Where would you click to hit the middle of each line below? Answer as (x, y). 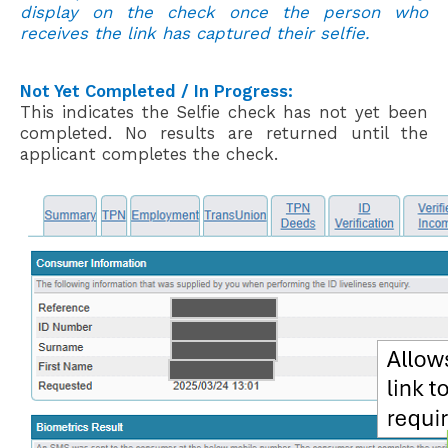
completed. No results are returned (185, 133)
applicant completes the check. (152, 154)
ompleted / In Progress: (194, 91)
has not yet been (355, 112)
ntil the (395, 133)
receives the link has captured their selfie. (197, 33)
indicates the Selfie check (172, 112)
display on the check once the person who (224, 12)
